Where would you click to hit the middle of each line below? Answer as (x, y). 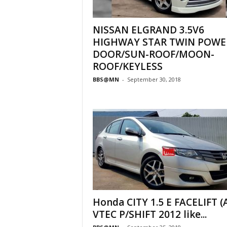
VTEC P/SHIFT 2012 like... (149, 214)
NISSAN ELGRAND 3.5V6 (148, 30)
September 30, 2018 (154, 79)
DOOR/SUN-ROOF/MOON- (153, 54)
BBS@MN (106, 79)
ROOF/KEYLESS (127, 66)
